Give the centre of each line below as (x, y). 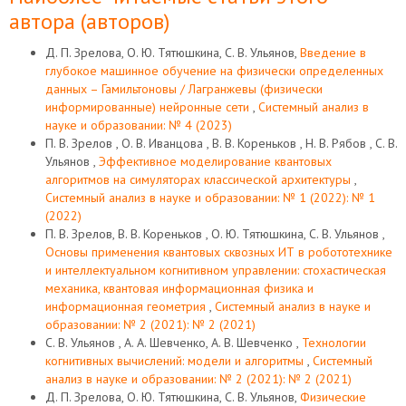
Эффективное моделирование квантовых (215, 161)
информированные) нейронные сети (149, 107)
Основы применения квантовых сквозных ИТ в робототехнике (219, 252)
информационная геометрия (127, 306)
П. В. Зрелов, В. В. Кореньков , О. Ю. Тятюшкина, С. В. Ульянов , (215, 234)
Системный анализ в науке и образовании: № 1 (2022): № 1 (210, 198)
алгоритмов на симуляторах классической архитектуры (200, 179)
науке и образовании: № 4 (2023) (139, 125)
